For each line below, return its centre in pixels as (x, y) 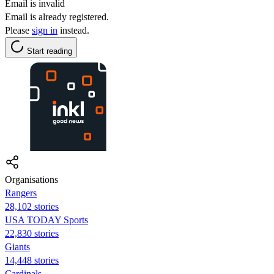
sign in (45, 30)
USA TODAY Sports (46, 220)
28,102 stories (32, 206)
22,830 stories (32, 233)
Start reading (50, 51)
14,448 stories (32, 260)
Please (18, 30)
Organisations (31, 179)
